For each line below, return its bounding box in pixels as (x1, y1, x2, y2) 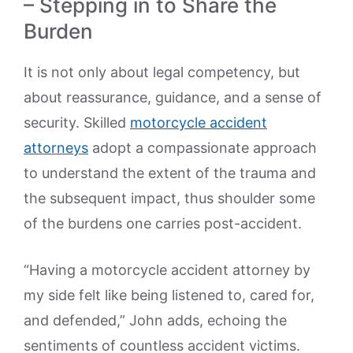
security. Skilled (24, 113, 130, 131)
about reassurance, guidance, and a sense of (24, 88, 321, 106)
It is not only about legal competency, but (24, 63, 300, 80)
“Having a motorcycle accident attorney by (24, 261, 310, 278)
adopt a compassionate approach (88, 139, 317, 156)
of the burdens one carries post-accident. (24, 214, 302, 232)
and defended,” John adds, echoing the (24, 311, 287, 329)
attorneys (24, 139, 88, 156)
